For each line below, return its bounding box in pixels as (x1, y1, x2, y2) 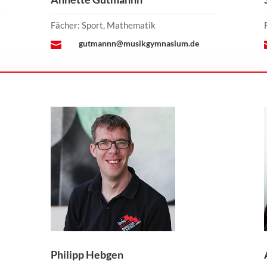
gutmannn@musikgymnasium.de (78, 38, 199, 49)
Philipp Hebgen (50, 248, 123, 262)
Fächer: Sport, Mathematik (50, 20, 156, 31)
